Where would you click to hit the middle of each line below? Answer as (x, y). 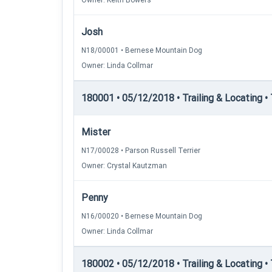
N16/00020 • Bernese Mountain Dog (142, 216)
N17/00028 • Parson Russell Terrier (141, 151)
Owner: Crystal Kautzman (124, 166)
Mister (96, 132)
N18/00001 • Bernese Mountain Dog (142, 50)
